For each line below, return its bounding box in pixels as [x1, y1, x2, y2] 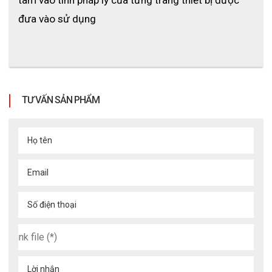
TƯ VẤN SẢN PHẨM [22, 93, 100, 106]
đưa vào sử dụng [18, 12, 96, 25]
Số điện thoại [27, 199, 76, 209]
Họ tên [27, 135, 52, 145]
